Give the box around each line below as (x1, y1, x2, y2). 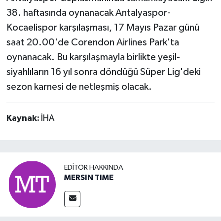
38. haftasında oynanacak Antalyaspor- (6, 8, 171, 18)
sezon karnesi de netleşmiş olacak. (6, 82, 152, 92)
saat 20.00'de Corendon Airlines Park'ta (6, 37, 179, 48)
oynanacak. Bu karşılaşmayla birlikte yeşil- (6, 52, 180, 63)
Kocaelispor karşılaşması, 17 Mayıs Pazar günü (6, 23, 199, 33)
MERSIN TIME (64, 173, 113, 182)
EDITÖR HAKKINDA (64, 163, 123, 171)
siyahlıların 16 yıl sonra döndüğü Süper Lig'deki (6, 67, 201, 77)
